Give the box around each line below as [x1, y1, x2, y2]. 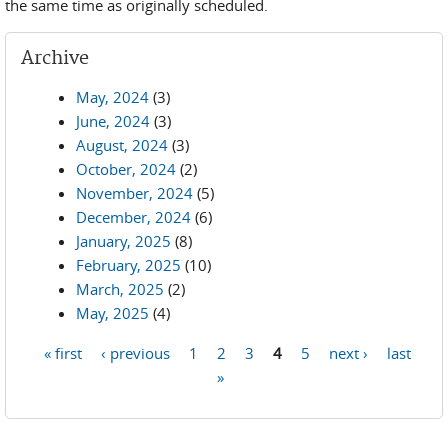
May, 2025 [76, 303, 149, 323]
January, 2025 [76, 231, 171, 251]
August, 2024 [76, 135, 168, 155]
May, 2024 [76, 87, 149, 107]
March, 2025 [76, 279, 164, 299]
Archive [21, 47, 89, 70]
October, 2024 [76, 159, 176, 179]
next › [329, 342, 369, 362]
